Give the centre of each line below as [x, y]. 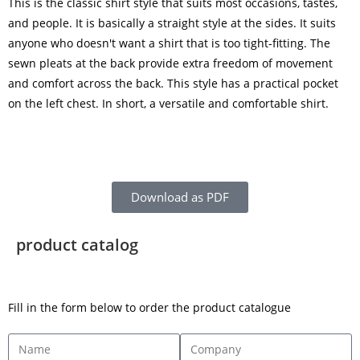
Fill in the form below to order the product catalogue [149, 307]
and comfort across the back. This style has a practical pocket [173, 83]
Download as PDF [180, 196]
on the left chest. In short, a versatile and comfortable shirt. [168, 103]
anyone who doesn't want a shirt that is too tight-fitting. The [169, 43]
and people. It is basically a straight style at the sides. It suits [172, 22]
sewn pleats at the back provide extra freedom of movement [170, 63]
